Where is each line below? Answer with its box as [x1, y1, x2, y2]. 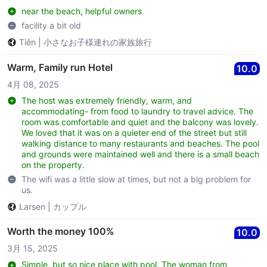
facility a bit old [21, 20, 81, 31]
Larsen [19, 201, 45, 212]
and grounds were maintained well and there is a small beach [21, 149, 259, 160]
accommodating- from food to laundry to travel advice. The [21, 106, 253, 117]
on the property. [21, 160, 85, 170]
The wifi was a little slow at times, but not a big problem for [21, 173, 251, 184]
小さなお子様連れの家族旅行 [44, 37, 152, 48]
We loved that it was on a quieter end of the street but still [21, 128, 247, 138]
